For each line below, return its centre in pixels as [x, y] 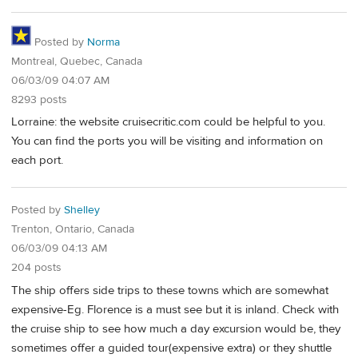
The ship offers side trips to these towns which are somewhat [170, 290]
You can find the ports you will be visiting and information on [167, 141]
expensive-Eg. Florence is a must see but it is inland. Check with [175, 309]
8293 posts [39, 99]
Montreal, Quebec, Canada [77, 61]
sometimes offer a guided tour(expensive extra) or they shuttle [171, 348]
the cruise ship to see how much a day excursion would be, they [176, 328]
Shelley [82, 211]
